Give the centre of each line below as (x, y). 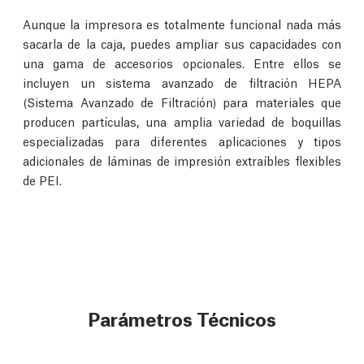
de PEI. (42, 179)
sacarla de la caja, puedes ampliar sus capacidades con (182, 43)
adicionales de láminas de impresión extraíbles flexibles (182, 160)
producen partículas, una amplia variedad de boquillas (182, 121)
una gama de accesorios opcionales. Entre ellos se (182, 62)
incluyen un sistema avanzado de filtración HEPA (182, 82)
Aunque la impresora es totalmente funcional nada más (182, 23)
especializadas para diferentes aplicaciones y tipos (182, 140)
